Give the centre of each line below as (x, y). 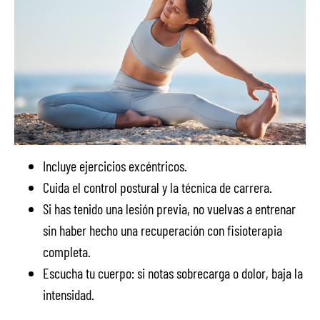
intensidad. (69, 295)
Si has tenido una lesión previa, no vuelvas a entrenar (169, 209)
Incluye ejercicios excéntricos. (116, 166)
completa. (67, 252)
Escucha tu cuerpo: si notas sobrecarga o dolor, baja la (173, 273)
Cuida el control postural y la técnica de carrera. (157, 187)
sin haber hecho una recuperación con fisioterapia (162, 230)
